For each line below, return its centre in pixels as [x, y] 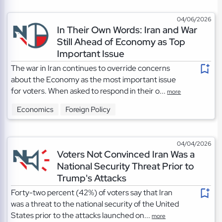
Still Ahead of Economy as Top [121, 41]
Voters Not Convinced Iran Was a [126, 154]
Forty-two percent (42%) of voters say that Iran [92, 192]
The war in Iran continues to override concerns [91, 68]
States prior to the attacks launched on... [82, 215]
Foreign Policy [88, 110]
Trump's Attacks [91, 178]
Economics [35, 110]
